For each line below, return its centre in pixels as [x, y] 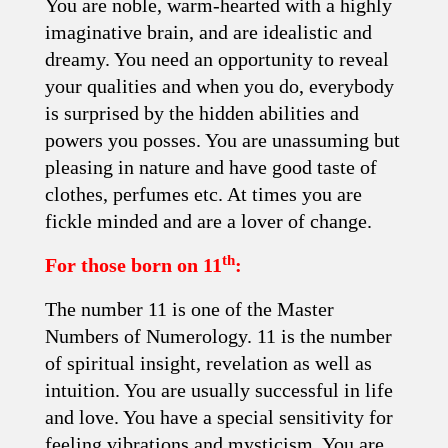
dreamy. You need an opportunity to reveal [217, 59]
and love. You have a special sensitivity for [219, 417]
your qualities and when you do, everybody [219, 86]
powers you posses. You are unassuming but [222, 140]
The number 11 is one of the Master [189, 309]
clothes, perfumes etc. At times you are [203, 194]
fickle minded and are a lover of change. [208, 221]
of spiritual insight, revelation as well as [208, 363]
